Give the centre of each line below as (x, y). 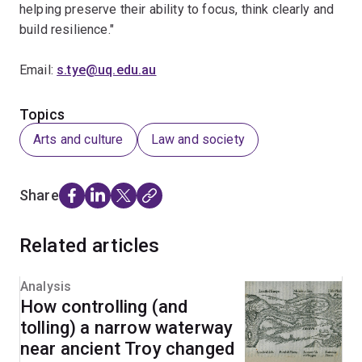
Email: (38, 70)
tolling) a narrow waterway (127, 328)
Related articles (90, 246)
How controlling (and (104, 307)
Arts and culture (78, 139)
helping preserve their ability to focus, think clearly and (177, 9)
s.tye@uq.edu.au (107, 70)
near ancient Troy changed (127, 349)
